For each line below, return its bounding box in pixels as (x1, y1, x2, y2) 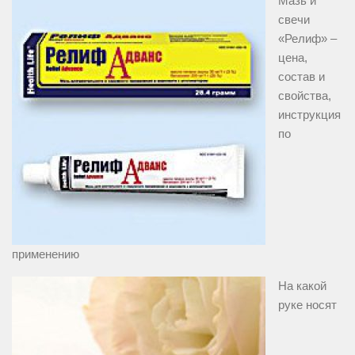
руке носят (278, 298, 337, 312)
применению (12, 247, 79, 261)
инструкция (278, 108, 341, 122)
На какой (278, 279, 326, 293)
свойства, (278, 89, 331, 103)
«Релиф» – (278, 32, 337, 46)
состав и (278, 70, 325, 84)
